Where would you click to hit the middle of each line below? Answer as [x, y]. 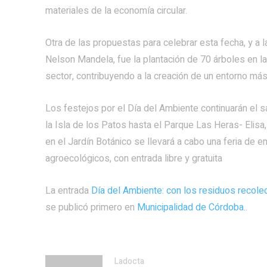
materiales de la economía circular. [116, 11]
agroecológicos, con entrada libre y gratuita [134, 159]
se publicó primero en [91, 207]
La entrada [68, 191]
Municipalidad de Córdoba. [191, 207]
